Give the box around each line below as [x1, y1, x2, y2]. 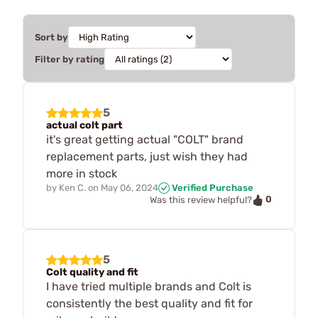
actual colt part [46, 119, 123, 131]
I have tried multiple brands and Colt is [46, 279, 251, 293]
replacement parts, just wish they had [46, 149, 248, 163]
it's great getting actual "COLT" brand [46, 132, 243, 146]
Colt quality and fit [46, 265, 138, 278]
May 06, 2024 [101, 182, 158, 193]
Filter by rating [35, 53, 104, 65]
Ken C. [59, 182, 86, 193]
